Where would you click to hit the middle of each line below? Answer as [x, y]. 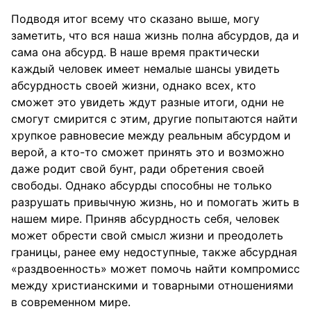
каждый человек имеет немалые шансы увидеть [145, 69]
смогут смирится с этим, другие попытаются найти [154, 119]
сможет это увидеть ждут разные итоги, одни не [148, 102]
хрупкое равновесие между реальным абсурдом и [151, 135]
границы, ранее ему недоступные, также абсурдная [154, 252]
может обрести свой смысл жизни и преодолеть [147, 235]
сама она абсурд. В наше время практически [135, 52]
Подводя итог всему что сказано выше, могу [135, 19]
